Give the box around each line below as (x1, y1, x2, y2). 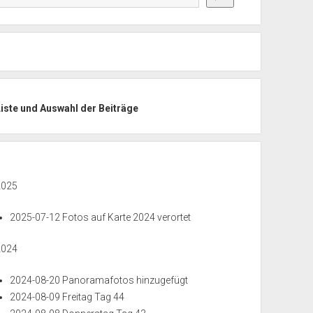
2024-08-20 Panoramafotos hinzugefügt (10, 275, 189, 286)
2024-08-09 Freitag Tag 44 (10, 291, 125, 303)
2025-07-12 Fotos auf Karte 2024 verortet (10, 212, 191, 223)
